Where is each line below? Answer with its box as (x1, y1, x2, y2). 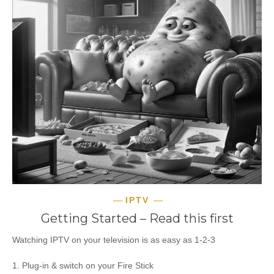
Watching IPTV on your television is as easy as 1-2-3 (12, 235, 215, 245)
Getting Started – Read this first (40, 211, 234, 226)
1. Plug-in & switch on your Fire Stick (12, 261, 154, 270)
